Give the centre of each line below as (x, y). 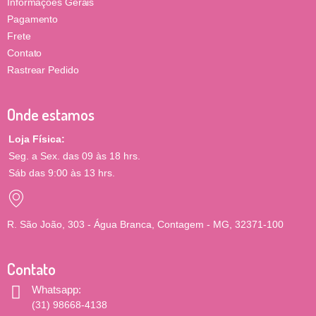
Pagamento (33, 19)
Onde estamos (51, 114)
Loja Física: (37, 139)
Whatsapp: (56, 289)
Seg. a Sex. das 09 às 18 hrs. (74, 156)
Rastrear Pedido (43, 69)
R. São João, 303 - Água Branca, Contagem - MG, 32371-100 (145, 224)
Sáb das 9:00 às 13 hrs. (62, 172)
